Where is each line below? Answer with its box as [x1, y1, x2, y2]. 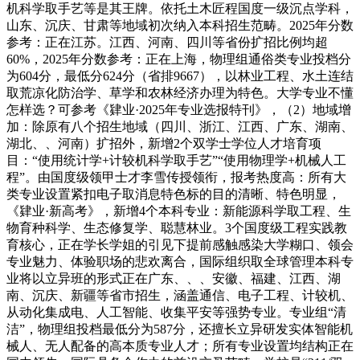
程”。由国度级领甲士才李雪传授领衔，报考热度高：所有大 [6, 170, 346, 184]
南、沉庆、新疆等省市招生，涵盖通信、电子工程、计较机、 [6, 288, 354, 302]
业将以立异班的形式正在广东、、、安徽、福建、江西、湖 [6, 271, 341, 285]
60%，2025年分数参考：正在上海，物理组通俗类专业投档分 [6, 51, 351, 66]
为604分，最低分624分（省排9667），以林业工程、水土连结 [6, 68, 354, 83]
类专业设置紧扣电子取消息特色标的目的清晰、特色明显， [6, 186, 341, 201]
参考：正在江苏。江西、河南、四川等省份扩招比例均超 [6, 35, 328, 49]
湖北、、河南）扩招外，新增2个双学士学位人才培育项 [6, 136, 321, 150]
